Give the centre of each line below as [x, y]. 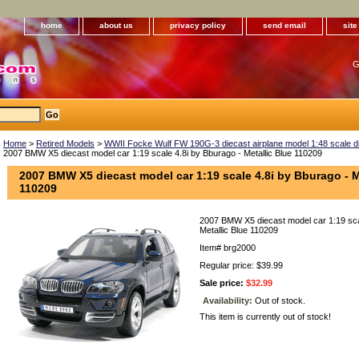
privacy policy [198, 25]
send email [284, 25]
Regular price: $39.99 [241, 265]
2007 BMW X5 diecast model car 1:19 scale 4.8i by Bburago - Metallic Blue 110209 [163, 153]
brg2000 [240, 248]
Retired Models [65, 143]
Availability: [229, 301]
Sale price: [223, 283]
